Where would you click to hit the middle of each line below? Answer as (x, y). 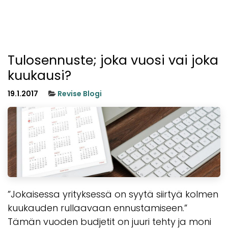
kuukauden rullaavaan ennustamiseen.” (97, 208)
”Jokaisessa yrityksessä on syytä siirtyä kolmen (113, 194)
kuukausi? (39, 75)
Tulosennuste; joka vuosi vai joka (113, 60)
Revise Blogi (80, 93)
